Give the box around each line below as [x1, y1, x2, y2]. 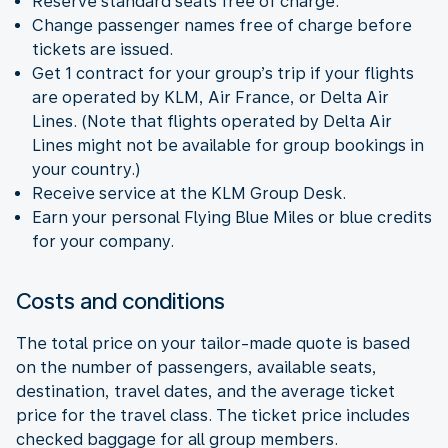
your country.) [32, 159, 141, 179]
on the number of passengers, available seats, [16, 357, 377, 377]
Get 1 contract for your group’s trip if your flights [32, 63, 414, 83]
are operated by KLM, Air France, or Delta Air [32, 87, 389, 107]
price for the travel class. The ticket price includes [16, 405, 410, 425]
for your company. [32, 231, 174, 251]
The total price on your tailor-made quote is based [16, 333, 410, 353]
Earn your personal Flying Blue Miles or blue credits [32, 207, 432, 227]
